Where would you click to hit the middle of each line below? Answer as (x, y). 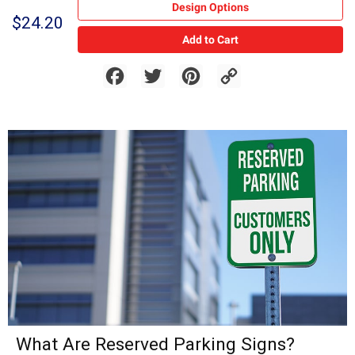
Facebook (151, 70)
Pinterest (225, 70)
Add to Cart (210, 39)
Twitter (182, 70)
